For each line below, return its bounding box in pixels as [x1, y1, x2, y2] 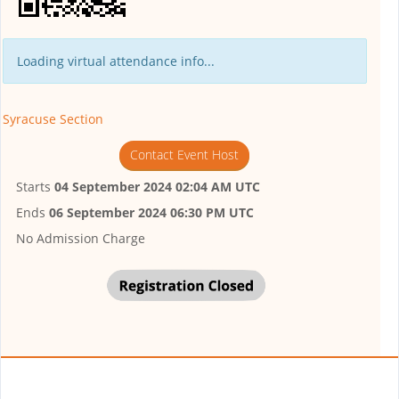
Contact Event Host [130, 146, 240, 164]
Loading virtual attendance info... [17, 53, 215, 70]
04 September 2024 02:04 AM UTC [54, 178, 260, 196]
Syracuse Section [3, 110, 103, 128]
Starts [16, 178, 54, 196]
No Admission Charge [16, 230, 145, 248]
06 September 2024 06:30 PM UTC [49, 204, 254, 222]
